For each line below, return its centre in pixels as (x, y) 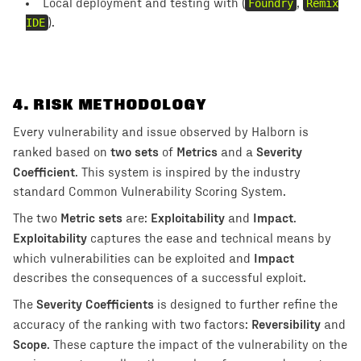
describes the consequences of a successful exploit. (160, 278)
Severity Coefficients (95, 303)
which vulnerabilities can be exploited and (132, 259)
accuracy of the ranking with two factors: (131, 325)
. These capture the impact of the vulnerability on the (197, 345)
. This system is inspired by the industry (188, 172)
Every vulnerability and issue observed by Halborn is (161, 132)
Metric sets (91, 217)
